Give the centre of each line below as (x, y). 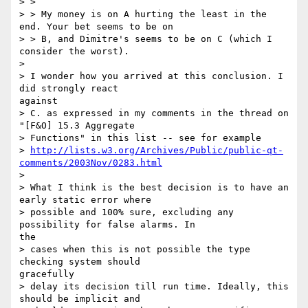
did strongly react (69, 89)
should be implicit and (80, 299)
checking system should (80, 262)
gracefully (47, 274)
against (38, 101)
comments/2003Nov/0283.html (91, 163)
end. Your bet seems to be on (96, 27)
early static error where (85, 200)
